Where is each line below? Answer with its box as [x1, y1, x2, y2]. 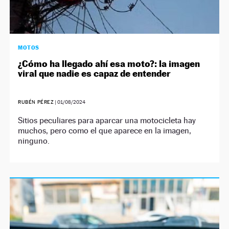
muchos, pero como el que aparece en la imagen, [18, 125, 192, 135]
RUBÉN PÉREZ [18, 99, 54, 105]
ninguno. [18, 135, 50, 146]
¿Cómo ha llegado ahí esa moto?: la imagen [18, 58, 200, 69]
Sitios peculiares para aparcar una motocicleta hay [18, 115, 196, 125]
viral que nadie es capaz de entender [18, 67, 171, 79]
